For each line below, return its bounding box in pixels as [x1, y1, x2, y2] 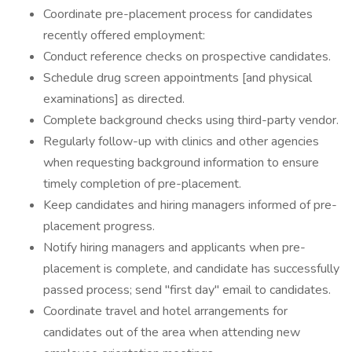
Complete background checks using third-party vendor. [43, 112, 339, 129]
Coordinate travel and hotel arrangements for [43, 302, 288, 320]
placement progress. [43, 218, 155, 235]
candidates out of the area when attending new [43, 324, 300, 341]
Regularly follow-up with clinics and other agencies [43, 133, 319, 150]
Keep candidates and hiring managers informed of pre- [43, 196, 337, 214]
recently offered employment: [43, 27, 205, 44]
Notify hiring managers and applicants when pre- [43, 239, 306, 256]
